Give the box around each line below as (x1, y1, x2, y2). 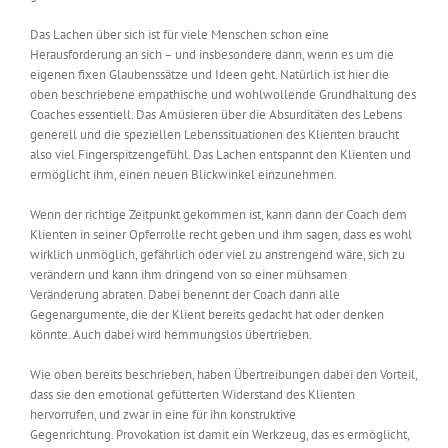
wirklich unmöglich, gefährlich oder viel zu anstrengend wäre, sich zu (30, 246, 405, 264)
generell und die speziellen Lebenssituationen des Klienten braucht (30, 126, 399, 144)
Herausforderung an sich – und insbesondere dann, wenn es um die (30, 46, 394, 64)
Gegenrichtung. (30, 426, 116, 444)
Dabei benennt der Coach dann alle (148, 286, 340, 304)
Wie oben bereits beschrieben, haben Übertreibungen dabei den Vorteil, (30, 366, 417, 384)
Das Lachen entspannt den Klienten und (193, 146, 411, 164)
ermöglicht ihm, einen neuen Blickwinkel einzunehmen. (30, 166, 337, 184)
